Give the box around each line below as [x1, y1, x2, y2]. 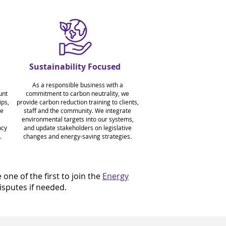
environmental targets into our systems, [21, 115, 134, 123]
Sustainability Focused [29, 61, 121, 72]
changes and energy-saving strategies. [23, 132, 132, 140]
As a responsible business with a [32, 81, 123, 89]
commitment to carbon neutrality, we [26, 89, 129, 97]
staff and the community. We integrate [24, 106, 131, 115]
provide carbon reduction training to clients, [16, 98, 139, 106]
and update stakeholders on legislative [23, 124, 132, 132]
